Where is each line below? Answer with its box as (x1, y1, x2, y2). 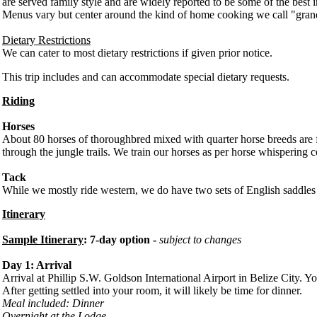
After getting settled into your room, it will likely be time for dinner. (2, 284, 302, 296)
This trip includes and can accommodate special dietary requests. (2, 70, 289, 83)
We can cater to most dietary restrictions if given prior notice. (2, 46, 272, 59)
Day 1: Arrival (2, 258, 71, 271)
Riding (2, 94, 35, 107)
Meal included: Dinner (2, 296, 104, 309)
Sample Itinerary (2, 233, 83, 246)
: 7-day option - (83, 233, 159, 246)
